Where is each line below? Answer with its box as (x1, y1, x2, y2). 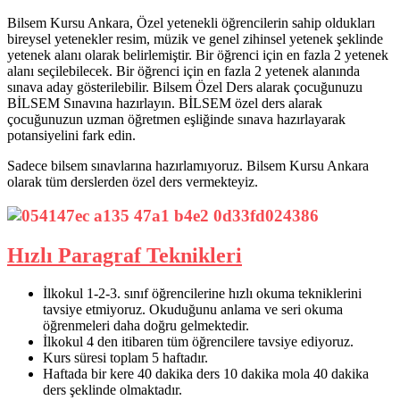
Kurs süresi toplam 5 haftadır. (43, 350, 208, 366)
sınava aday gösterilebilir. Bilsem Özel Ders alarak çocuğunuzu (7, 79, 362, 95)
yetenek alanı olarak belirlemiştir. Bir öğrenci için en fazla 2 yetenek (7, 46, 388, 62)
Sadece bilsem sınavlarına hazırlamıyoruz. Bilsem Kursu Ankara (7, 157, 369, 173)
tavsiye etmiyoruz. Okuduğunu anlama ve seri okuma (43, 302, 343, 318)
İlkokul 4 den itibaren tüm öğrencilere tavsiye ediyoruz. (43, 334, 354, 350)
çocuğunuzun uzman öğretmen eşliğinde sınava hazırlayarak (7, 111, 346, 127)
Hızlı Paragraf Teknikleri (7, 244, 242, 268)
